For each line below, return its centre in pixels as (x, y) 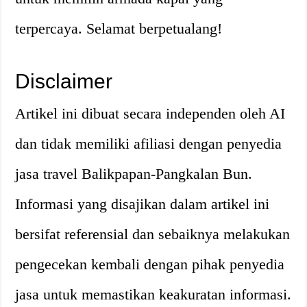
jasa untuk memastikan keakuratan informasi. (153, 294)
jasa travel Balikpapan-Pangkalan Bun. (134, 174)
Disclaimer (64, 81)
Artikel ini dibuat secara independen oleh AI (150, 113)
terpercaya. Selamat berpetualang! (119, 28)
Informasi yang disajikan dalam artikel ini (143, 204)
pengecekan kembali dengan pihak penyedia (150, 264)
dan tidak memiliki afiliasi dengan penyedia (149, 144)
